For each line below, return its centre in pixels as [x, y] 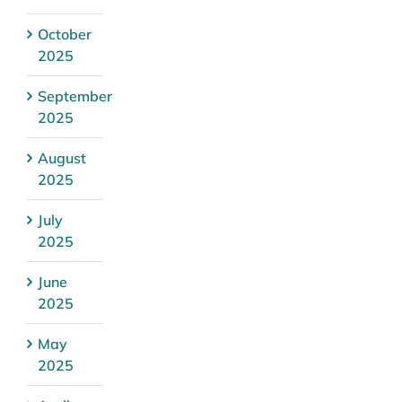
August [62, 157]
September [75, 96]
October [65, 34]
